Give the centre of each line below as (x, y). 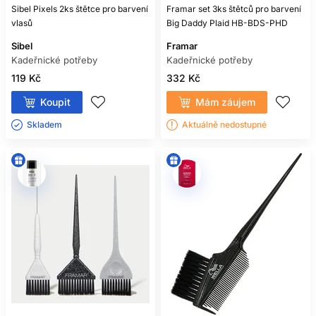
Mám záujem (225, 102)
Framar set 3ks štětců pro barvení (234, 9)
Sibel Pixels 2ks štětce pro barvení (80, 9)
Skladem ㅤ (45, 124)
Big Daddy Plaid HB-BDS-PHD (227, 23)
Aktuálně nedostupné (224, 124)
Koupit (55, 102)
